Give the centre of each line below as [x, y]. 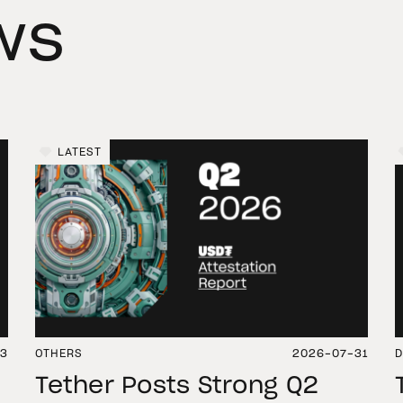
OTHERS [59, 354]
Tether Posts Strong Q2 [177, 386]
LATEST [79, 152]
